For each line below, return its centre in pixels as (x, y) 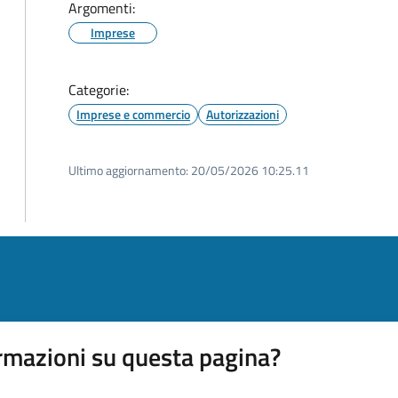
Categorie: (99, 90)
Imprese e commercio (133, 114)
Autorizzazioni (243, 114)
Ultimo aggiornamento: (128, 170)
